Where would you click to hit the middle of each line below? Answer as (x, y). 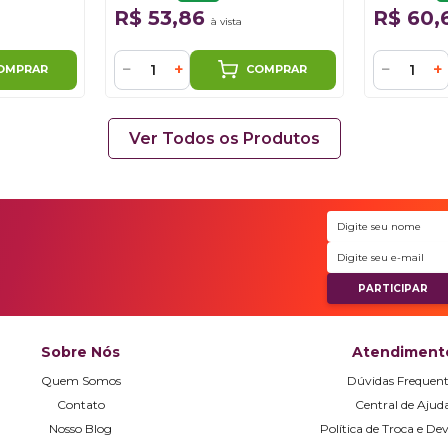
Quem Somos (80, 380)
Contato (80, 404)
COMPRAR (276, 69)
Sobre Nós (81, 352)
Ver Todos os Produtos (224, 138)
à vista (226, 21)
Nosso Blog (81, 428)
